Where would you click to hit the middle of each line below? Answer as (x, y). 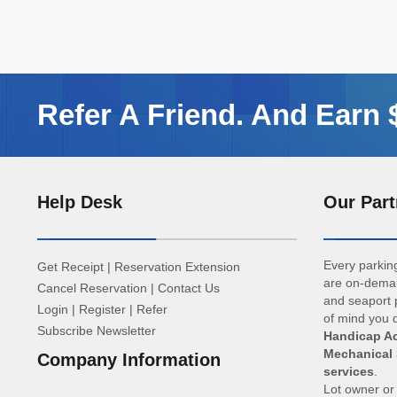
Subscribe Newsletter (97, 331)
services (348, 371)
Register (102, 309)
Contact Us (189, 288)
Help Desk (80, 202)
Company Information (129, 360)
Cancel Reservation (92, 288)
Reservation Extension (177, 267)
